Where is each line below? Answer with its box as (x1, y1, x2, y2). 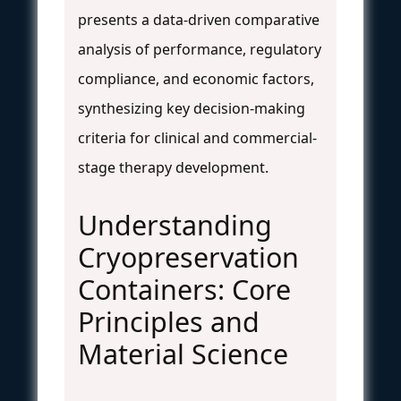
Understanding (78, 206, 272, 243)
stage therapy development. (78, 157, 269, 177)
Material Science (78, 335, 288, 372)
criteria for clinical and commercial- (78, 127, 317, 148)
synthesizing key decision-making (78, 98, 305, 118)
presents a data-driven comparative (78, 9, 320, 30)
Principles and (78, 303, 260, 340)
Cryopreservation (78, 238, 299, 276)
